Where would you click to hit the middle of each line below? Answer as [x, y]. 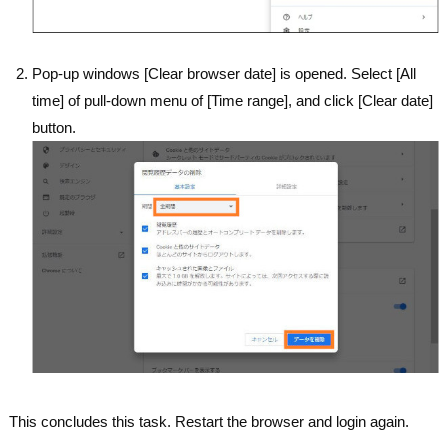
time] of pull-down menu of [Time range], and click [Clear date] [233, 101]
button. [54, 128]
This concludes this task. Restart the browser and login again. [209, 422]
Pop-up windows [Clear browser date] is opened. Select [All [224, 74]
